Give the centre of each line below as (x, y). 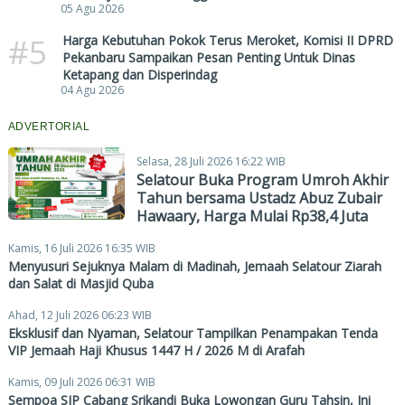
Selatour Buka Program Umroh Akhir (262, 179)
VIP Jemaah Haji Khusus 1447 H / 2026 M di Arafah (156, 350)
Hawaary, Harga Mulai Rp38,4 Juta (252, 216)
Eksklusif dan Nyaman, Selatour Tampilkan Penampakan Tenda (193, 333)
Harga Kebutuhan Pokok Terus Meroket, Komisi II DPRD (227, 40)
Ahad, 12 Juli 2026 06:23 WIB (80, 315)
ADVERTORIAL (49, 126)
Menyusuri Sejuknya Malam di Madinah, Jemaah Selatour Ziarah (194, 266)
